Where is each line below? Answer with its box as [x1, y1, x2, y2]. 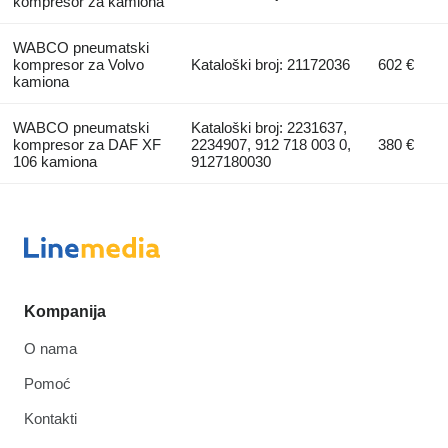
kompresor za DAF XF [12, 135, 161, 153]
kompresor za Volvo [12, 55, 144, 73]
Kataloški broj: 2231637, [191, 118, 348, 136]
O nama [24, 339, 77, 357]
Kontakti [24, 409, 77, 427]
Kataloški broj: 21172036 [191, 55, 351, 73]
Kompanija [24, 302, 106, 320]
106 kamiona [12, 152, 97, 170]
